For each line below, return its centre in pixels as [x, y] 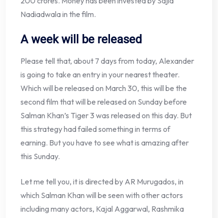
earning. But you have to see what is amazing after [105, 143]
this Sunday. [40, 156]
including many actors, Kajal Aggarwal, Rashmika [102, 209]
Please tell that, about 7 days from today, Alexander [107, 61]
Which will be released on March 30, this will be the [104, 88]
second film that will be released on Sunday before [104, 102]
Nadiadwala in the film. [58, 14]
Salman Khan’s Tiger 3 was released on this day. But [106, 116]
